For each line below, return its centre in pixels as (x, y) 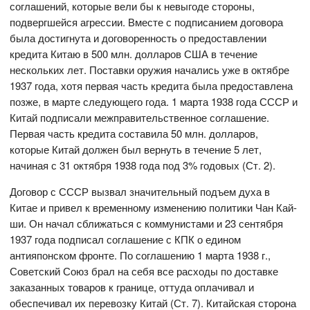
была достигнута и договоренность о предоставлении (138, 38)
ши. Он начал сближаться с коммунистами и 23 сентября (147, 224)
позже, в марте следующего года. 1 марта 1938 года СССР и (154, 102)
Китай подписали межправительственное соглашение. (140, 118)
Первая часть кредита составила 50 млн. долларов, (134, 134)
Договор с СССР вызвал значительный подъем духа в (140, 192)
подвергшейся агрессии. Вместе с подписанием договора (147, 22)
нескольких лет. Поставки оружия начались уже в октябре (150, 70)
